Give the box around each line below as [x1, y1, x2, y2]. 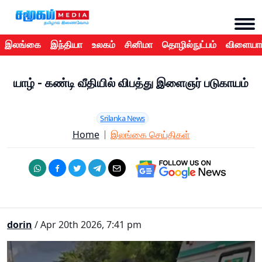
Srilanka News [100, 113, 145, 124]
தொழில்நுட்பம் [162, 40, 216, 50]
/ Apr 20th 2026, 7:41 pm [32, 218, 142, 232]
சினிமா [125, 40, 153, 50]
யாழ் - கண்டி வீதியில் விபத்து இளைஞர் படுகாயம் [13, 76, 249, 91]
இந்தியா [50, 40, 82, 50]
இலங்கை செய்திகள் [110, 128, 190, 142]
